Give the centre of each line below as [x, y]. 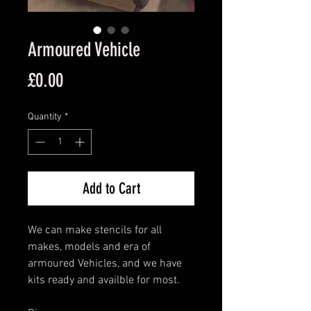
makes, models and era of [89, 247]
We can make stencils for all [95, 230]
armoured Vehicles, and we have [105, 263]
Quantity [45, 117]
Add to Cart [111, 188]
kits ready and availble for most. [104, 280]
